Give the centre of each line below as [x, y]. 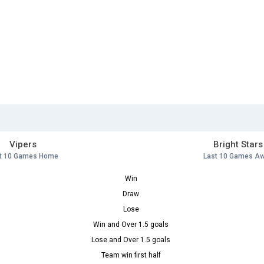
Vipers [23, 145]
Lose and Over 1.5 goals [131, 240]
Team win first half [131, 255]
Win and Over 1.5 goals [131, 225]
